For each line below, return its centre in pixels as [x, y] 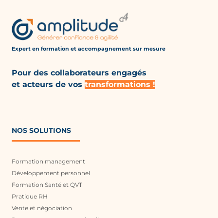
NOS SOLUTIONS [41, 130]
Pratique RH [30, 196]
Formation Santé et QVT [47, 184]
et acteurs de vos [48, 84]
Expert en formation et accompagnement [72, 48]
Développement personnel [51, 173]
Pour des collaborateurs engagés [80, 73]
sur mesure [149, 48]
